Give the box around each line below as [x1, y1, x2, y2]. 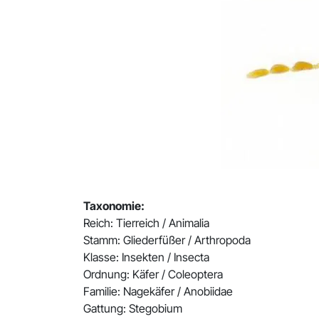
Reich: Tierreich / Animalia [83, 216, 212, 230]
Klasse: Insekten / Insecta [83, 250, 212, 264]
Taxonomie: [83, 199, 147, 213]
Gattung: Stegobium [83, 301, 185, 315]
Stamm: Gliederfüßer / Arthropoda [83, 233, 253, 247]
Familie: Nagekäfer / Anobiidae [83, 284, 236, 298]
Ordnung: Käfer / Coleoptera [83, 267, 226, 281]
